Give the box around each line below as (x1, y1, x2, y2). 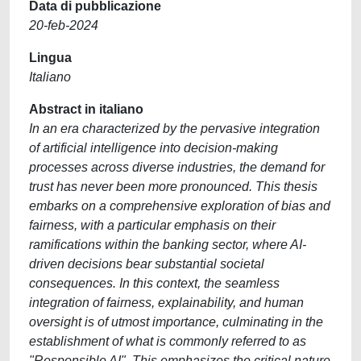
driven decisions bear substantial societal (29, 257, 264, 271)
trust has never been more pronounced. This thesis (29, 180, 317, 193)
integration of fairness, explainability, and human (29, 296, 304, 309)
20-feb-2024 (29, 19, 98, 32)
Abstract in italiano (29, 102, 143, 116)
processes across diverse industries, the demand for (29, 160, 325, 174)
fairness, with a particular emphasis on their (29, 218, 276, 232)
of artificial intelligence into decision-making (29, 141, 278, 155)
